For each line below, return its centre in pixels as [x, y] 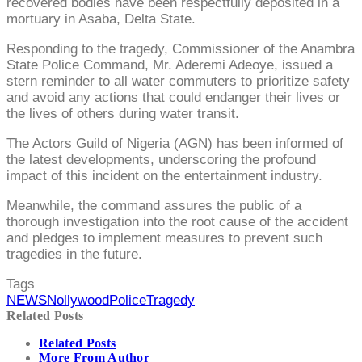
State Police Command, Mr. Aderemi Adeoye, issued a [170, 65]
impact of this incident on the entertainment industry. [164, 175]
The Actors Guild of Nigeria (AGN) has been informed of [175, 143]
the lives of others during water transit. [123, 113]
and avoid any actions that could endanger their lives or [173, 97]
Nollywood [78, 300]
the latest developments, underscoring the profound [161, 159]
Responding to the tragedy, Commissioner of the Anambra [181, 48]
